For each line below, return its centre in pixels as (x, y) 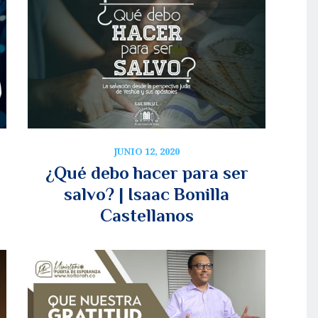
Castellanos (147, 216)
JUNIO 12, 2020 (147, 152)
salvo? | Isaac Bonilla (147, 194)
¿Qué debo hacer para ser (147, 173)
